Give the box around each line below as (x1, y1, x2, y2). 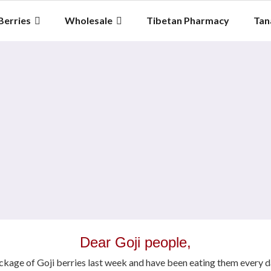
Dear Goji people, (80, 234, 191, 250)
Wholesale (65, 15, 113, 26)
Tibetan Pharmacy (146, 15, 229, 26)
